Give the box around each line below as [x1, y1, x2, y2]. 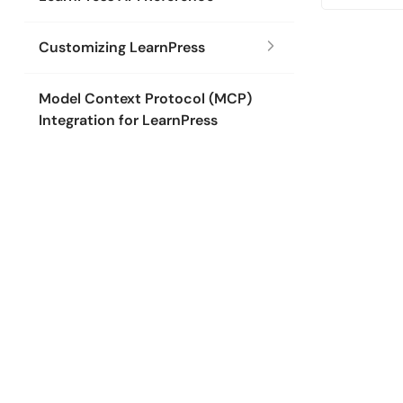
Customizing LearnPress [39, 38, 205, 57]
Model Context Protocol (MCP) [39, 89, 252, 108]
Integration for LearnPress [39, 111, 218, 130]
